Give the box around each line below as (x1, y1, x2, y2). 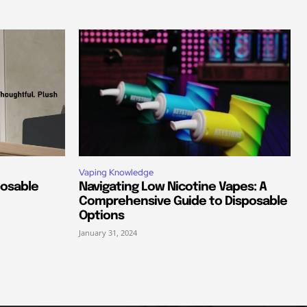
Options (79, 210, 124, 223)
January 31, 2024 (79, 228, 137, 238)
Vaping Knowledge (79, 167, 153, 179)
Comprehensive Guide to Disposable (79, 195, 287, 208)
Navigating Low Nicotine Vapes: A (79, 181, 267, 194)
